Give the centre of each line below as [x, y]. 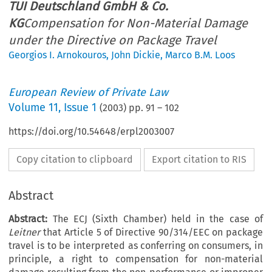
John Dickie [136, 55]
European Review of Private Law [89, 93]
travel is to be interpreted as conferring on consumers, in [136, 246]
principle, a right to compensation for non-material [136, 259]
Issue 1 [80, 108]
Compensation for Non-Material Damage [136, 23]
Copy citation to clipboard [75, 160]
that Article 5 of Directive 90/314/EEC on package [151, 233]
